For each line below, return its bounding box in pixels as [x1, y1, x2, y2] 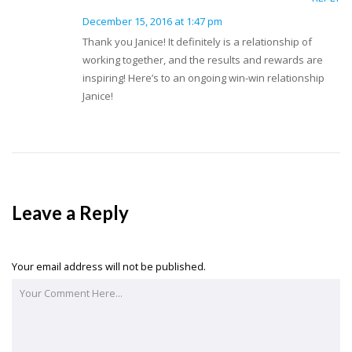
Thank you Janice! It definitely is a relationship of [82, 34, 312, 49]
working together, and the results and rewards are [82, 52, 323, 67]
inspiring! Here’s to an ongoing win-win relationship [82, 70, 324, 85]
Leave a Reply [12, 200, 129, 224]
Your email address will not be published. [12, 259, 206, 274]
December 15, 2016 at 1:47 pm [82, 13, 222, 28]
